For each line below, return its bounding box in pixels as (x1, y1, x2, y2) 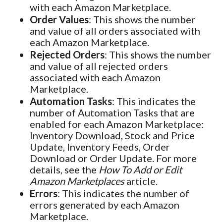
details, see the (30, 163, 99, 175)
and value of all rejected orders (30, 59, 168, 72)
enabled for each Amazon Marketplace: (30, 117, 204, 130)
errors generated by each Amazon (30, 198, 179, 211)
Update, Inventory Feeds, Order (30, 140, 170, 153)
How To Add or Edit (99, 163, 182, 175)
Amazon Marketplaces (30, 174, 124, 187)
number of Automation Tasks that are (30, 106, 195, 118)
